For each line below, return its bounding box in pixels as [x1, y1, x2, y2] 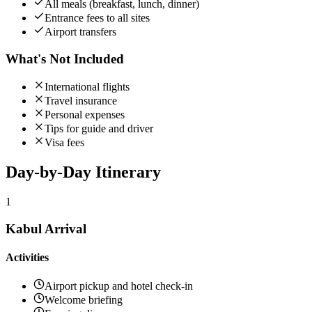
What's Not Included [6, 51, 124, 66]
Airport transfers [45, 25, 116, 38]
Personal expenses [45, 109, 125, 121]
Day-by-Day [6, 163, 95, 182]
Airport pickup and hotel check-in [45, 280, 193, 292]
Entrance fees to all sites [45, 11, 150, 24]
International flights [45, 81, 130, 93]
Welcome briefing [45, 294, 123, 306]
